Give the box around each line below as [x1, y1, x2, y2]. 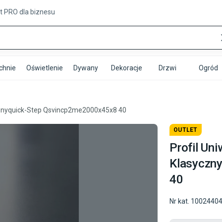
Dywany [73, 64, 98, 72]
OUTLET [173, 126, 198, 133]
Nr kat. [169, 197, 190, 205]
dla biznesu [18, 8, 55, 16]
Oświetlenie [26, 64, 63, 72]
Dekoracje [111, 64, 142, 72]
